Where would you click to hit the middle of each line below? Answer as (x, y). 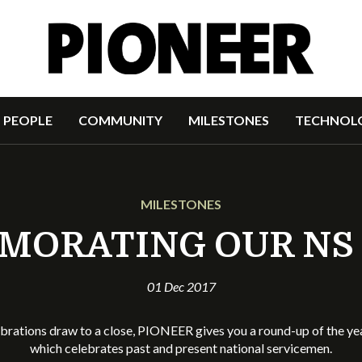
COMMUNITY (120, 120)
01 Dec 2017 (181, 286)
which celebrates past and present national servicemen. (181, 348)
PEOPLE (27, 120)
